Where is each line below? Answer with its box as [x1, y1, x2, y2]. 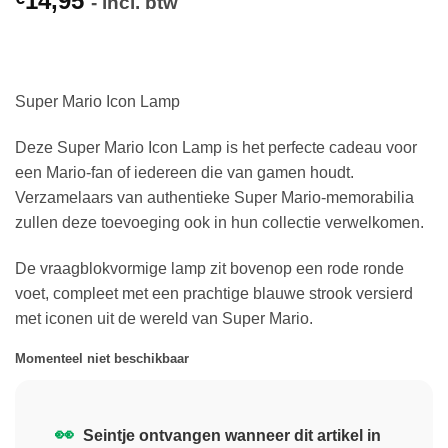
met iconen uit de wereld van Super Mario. [15, 309, 313, 327]
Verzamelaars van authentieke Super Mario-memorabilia [15, 188, 414, 206]
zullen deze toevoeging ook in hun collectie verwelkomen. [15, 213, 424, 231]
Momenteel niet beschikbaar [15, 351, 189, 367]
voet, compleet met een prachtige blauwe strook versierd [15, 284, 413, 302]
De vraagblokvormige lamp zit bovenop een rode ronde [15, 259, 404, 277]
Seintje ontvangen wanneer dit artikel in [79, 427, 381, 445]
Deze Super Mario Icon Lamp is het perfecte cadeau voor [15, 138, 417, 156]
